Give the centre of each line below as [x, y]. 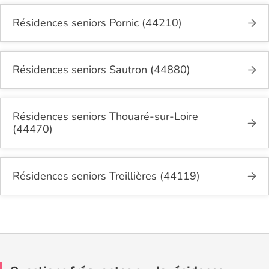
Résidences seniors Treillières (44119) [106, 176]
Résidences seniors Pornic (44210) [97, 23]
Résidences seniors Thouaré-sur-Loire [105, 116]
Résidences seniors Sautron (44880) [101, 69]
